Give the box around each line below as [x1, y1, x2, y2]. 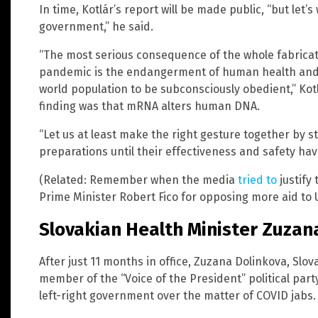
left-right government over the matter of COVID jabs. [39, 289, 316, 303]
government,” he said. [39, 19, 153, 33]
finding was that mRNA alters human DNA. [39, 99, 260, 113]
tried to [238, 172, 277, 187]
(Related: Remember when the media [39, 172, 238, 187]
